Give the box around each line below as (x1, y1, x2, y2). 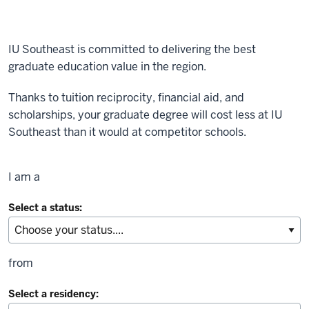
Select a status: (8, 201, 82, 214)
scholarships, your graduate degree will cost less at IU (8, 107, 282, 122)
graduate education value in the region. (8, 59, 206, 74)
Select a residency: (8, 287, 99, 300)
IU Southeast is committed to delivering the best (8, 41, 256, 57)
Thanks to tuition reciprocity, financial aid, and (8, 90, 244, 105)
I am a (8, 169, 40, 184)
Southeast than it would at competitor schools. (8, 124, 246, 139)
